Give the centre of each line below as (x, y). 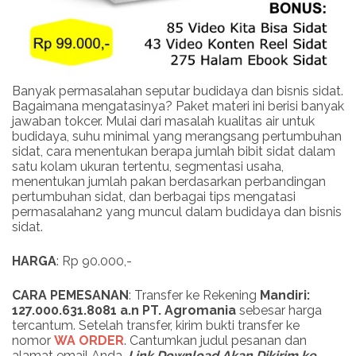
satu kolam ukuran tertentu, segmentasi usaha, (148, 167)
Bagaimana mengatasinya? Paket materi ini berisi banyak (178, 106)
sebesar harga (279, 311)
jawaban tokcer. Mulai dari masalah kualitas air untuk (163, 122)
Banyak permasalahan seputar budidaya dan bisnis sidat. (178, 91)
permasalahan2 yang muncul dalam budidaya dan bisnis (177, 212)
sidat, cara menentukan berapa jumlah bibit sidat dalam (174, 152)
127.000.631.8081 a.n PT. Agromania (124, 311)
